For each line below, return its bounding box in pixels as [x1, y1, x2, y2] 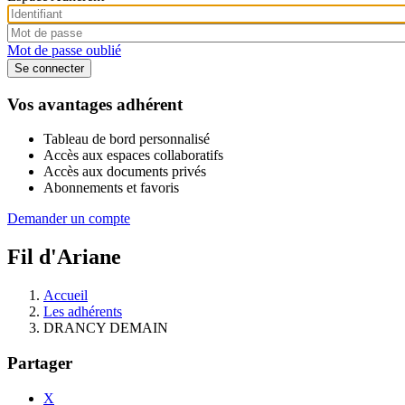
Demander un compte [7, 211, 130, 227]
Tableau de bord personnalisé [43, 131, 210, 147]
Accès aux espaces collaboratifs [43, 147, 223, 164]
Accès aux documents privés [43, 164, 206, 180]
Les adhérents [43, 304, 122, 320]
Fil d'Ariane [7, 245, 121, 269]
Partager [7, 353, 72, 372]
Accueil [43, 287, 88, 304]
